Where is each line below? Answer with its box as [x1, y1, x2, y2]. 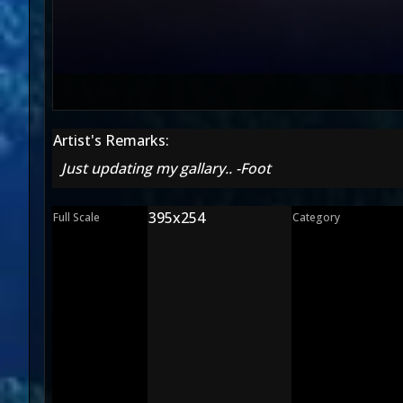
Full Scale [53, 210, 100, 225]
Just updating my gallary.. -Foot [61, 158, 271, 178]
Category [292, 210, 340, 225]
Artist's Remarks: [53, 130, 169, 150]
